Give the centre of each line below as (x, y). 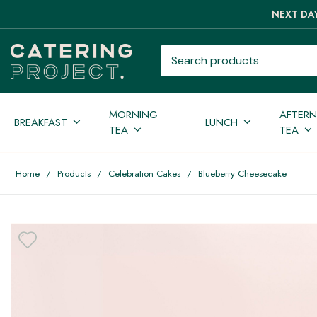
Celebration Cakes (144, 173)
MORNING (133, 114)
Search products (204, 52)
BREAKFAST (41, 122)
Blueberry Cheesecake (242, 173)
